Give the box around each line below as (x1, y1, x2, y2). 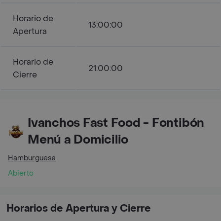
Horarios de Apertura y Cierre (6, 202, 151, 215)
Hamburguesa (8, 153, 56, 163)
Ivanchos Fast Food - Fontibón (28, 115, 205, 131)
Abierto (8, 169, 34, 178)
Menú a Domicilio (28, 132, 129, 147)
